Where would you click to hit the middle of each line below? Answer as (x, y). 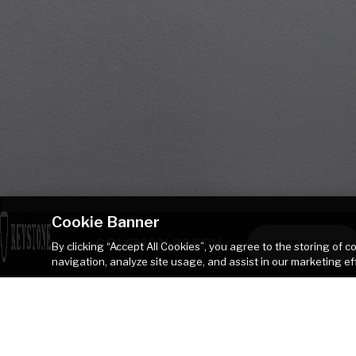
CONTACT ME (304, 244)
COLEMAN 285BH (159, 244)
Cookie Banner (106, 222)
